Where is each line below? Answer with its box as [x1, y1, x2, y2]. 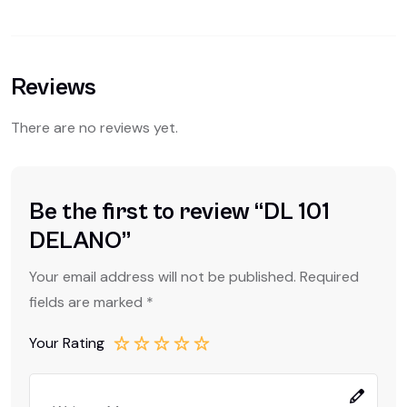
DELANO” [29, 226, 131, 254]
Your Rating [29, 333, 104, 352]
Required [300, 266, 359, 286]
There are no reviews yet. [11, 118, 178, 138]
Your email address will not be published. [29, 266, 296, 286]
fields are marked [29, 292, 146, 312]
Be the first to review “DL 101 [29, 197, 330, 225]
